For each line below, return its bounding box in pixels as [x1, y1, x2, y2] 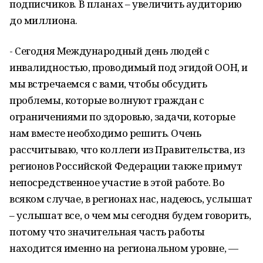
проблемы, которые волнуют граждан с [9, 93, 204, 107]
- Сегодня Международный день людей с [9, 44, 210, 58]
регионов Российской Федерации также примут [9, 159, 242, 173]
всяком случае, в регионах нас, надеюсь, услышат [9, 192, 252, 205]
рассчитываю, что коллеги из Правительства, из [9, 143, 245, 156]
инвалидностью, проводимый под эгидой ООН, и [9, 60, 248, 74]
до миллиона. [9, 14, 77, 27]
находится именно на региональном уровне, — [9, 241, 238, 255]
